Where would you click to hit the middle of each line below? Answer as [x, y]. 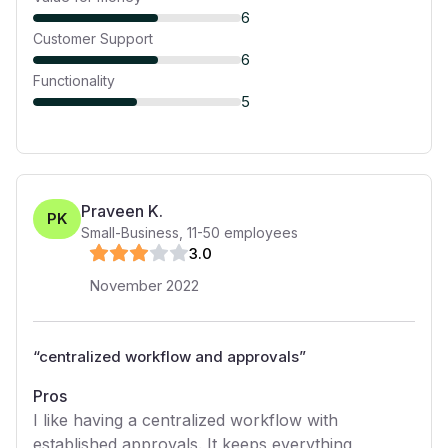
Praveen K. [122, 211]
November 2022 [144, 285]
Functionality [74, 80]
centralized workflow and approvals [169, 356]
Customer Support [93, 38]
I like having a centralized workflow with [185, 420]
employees [259, 232]
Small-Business [130, 232]
